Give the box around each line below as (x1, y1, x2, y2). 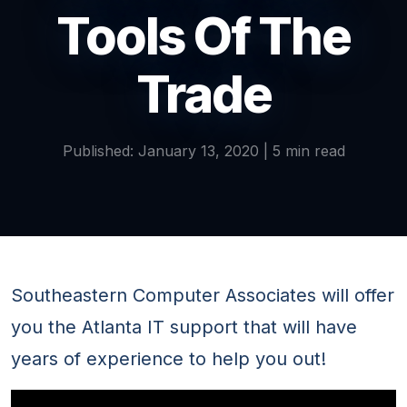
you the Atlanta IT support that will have (11, 316, 357, 339)
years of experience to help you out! (11, 348, 326, 371)
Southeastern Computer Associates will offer (11, 284, 394, 307)
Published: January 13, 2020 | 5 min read (62, 142, 345, 161)
